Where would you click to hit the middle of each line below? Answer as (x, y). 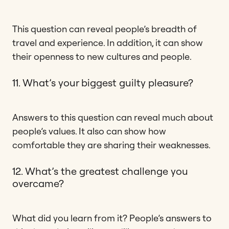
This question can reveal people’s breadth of (105, 29)
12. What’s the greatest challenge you (100, 171)
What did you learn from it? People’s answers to (112, 218)
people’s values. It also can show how (89, 131)
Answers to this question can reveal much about (113, 117)
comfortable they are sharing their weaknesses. (111, 145)
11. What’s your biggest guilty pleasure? (103, 82)
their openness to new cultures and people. (102, 56)
